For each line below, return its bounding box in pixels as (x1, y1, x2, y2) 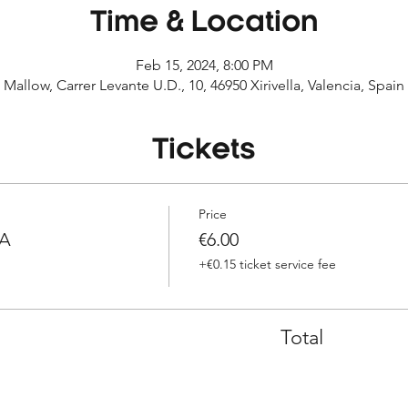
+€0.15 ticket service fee (198, 255, 336, 272)
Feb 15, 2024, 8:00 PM (135, 56, 273, 74)
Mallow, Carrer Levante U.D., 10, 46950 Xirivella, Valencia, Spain (4, 76, 404, 94)
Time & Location (89, 9, 319, 38)
